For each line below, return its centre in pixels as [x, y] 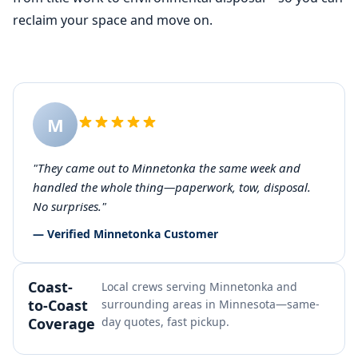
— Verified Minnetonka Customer [125, 234]
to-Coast [58, 305]
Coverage [62, 324]
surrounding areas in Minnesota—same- [211, 304]
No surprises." [70, 206]
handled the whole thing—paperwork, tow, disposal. [172, 187]
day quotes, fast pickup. [165, 322]
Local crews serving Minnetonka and [199, 286]
